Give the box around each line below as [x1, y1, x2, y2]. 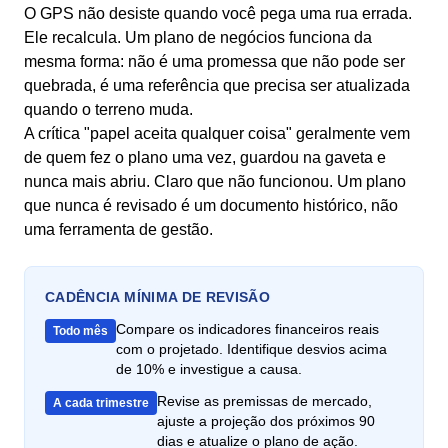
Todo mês [53, 324, 108, 338]
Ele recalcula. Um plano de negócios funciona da [24, 29, 372, 46]
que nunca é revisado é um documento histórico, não [24, 197, 398, 214]
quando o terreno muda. [24, 101, 193, 118]
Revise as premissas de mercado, [157, 393, 372, 409]
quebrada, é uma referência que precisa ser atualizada [24, 77, 410, 94]
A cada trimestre [53, 396, 149, 410]
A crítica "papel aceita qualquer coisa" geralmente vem [24, 125, 410, 142]
